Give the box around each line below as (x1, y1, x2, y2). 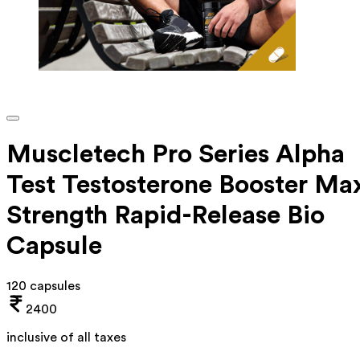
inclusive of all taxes (6, 330, 126, 344)
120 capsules (6, 279, 80, 292)
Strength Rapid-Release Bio (6, 202, 325, 229)
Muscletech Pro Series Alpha (6, 141, 345, 168)
